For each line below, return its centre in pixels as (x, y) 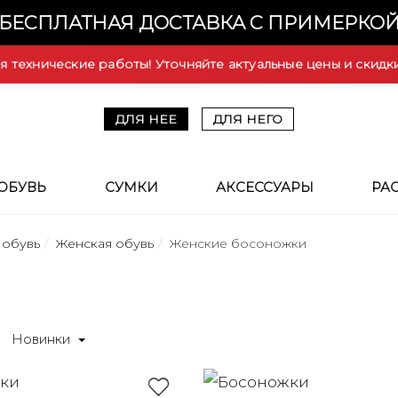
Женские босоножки (238, 243)
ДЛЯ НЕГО (248, 119)
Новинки (43, 339)
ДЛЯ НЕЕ (146, 119)
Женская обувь (105, 243)
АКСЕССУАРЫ (264, 187)
